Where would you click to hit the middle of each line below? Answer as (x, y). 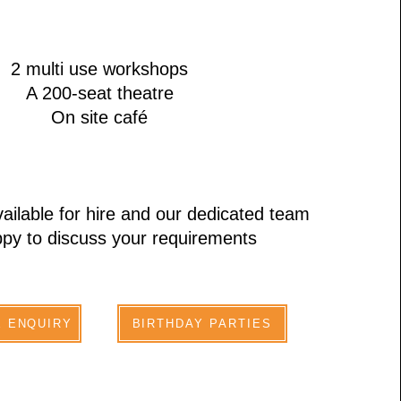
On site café (100, 117)
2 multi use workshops (100, 69)
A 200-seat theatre (99, 93)
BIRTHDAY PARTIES (202, 324)
